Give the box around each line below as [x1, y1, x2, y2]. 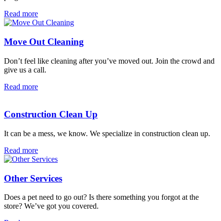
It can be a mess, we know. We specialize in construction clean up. [4, 129, 210, 138]
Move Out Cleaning [4, 36, 84, 47]
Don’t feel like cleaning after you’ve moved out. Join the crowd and [4, 56, 215, 65]
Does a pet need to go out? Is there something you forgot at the [4, 193, 199, 202]
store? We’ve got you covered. [4, 202, 99, 211]
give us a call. [4, 65, 46, 74]
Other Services [4, 173, 62, 184]
